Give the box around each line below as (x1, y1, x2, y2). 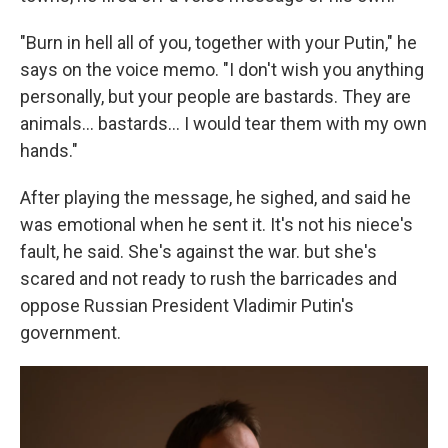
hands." (20, 139, 78, 161)
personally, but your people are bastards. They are (20, 85, 411, 107)
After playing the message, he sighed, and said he (20, 186, 411, 208)
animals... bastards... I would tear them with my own (20, 112, 427, 134)
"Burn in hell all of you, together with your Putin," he (20, 31, 417, 53)
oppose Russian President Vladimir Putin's (20, 294, 354, 316)
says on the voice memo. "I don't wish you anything (20, 58, 424, 80)
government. (20, 321, 121, 343)
